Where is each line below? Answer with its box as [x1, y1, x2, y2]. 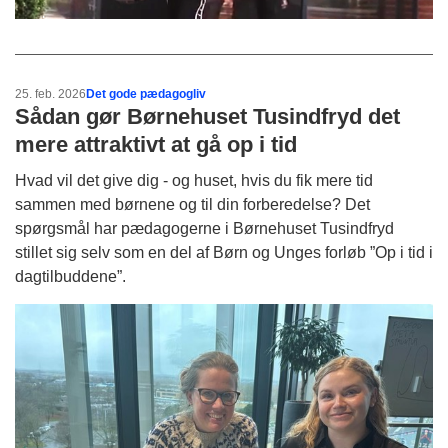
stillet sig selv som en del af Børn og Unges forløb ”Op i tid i [15, 244, 433, 262]
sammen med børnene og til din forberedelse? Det [15, 196, 370, 214]
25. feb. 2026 [15, 87, 86, 102]
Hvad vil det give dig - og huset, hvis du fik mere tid [15, 172, 373, 190]
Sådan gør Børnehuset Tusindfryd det [15, 104, 400, 130]
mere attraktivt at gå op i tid [15, 132, 297, 158]
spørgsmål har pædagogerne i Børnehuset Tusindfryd [15, 220, 394, 238]
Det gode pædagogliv [86, 87, 206, 102]
